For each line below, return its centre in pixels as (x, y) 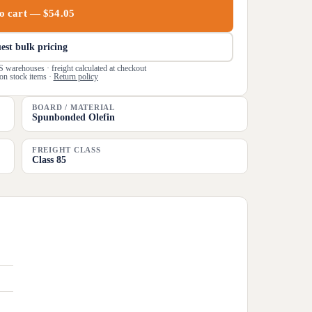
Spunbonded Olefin (73, 117)
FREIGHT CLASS (67, 150)
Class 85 (49, 160)
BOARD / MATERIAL (73, 108)
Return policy (76, 77)
